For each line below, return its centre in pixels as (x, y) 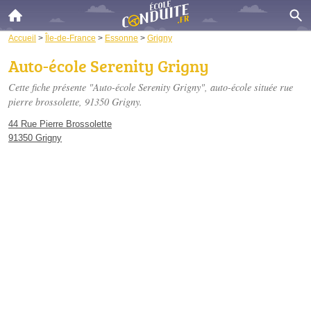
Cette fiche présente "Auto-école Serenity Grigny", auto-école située (144, 87)
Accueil (22, 38)
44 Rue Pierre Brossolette (60, 124)
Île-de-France (70, 38)
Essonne (121, 38)
